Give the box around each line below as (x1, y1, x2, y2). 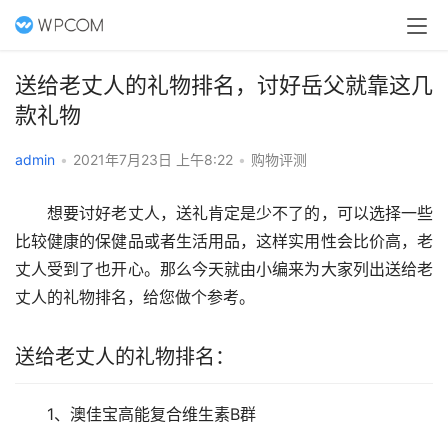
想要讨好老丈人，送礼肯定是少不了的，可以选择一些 (15, 203, 433, 223)
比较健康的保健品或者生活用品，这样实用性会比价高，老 (15, 231, 433, 251)
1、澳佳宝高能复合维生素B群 (15, 404, 256, 424)
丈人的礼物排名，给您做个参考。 (15, 287, 255, 307)
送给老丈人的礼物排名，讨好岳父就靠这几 (15, 72, 433, 98)
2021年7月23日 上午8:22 (73, 151, 237, 168)
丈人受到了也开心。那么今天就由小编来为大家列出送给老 (15, 259, 433, 279)
